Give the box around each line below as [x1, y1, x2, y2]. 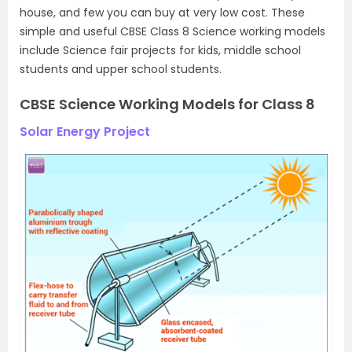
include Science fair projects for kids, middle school [20, 42, 301, 58]
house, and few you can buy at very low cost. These [20, 4, 305, 20]
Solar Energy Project [20, 122, 150, 141]
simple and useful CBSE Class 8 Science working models [20, 23, 325, 39]
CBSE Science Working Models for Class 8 [20, 93, 315, 114]
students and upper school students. [20, 60, 222, 77]
